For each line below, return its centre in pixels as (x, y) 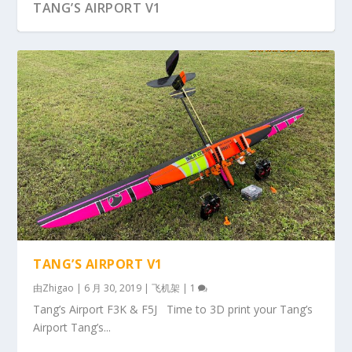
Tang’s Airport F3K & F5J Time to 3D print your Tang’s (173, 309)
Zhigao (59, 288)
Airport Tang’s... (72, 327)
